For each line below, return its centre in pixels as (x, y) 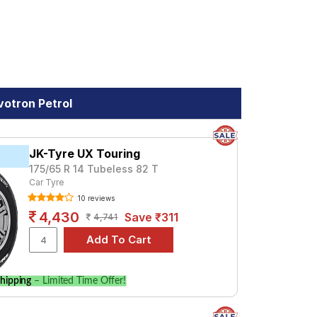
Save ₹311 (152, 217)
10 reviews (96, 198)
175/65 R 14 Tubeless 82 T (94, 169)
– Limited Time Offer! (79, 281)
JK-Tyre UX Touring (85, 154)
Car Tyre (47, 182)
